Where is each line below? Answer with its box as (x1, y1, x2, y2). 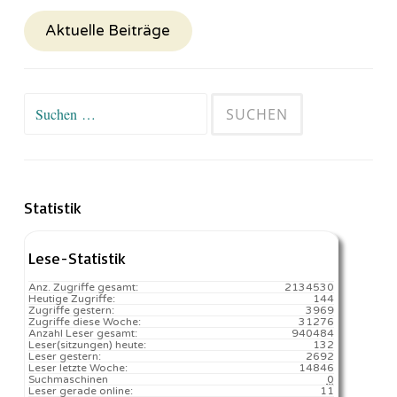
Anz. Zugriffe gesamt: (28, 280, 138, 293)
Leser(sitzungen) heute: (28, 338, 146, 351)
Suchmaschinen (28, 372, 108, 385)
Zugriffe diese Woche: (28, 315, 141, 328)
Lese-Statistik (28, 247, 126, 268)
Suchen (23, 97, 67, 113)
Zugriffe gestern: (28, 303, 114, 316)
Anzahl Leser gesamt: (28, 326, 137, 339)
